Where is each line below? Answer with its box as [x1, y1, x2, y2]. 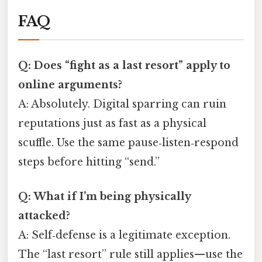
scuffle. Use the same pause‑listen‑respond [18, 136, 239, 149]
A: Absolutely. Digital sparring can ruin [18, 97, 226, 111]
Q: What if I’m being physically [18, 189, 191, 203]
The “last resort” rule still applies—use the [18, 247, 243, 261]
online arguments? [18, 78, 122, 91]
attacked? [18, 209, 70, 222]
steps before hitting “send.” [18, 155, 160, 168]
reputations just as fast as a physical [18, 116, 206, 130]
